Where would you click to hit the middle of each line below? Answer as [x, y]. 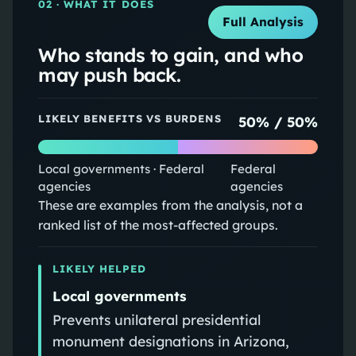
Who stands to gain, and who [170, 54]
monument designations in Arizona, [170, 341]
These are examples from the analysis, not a [170, 205]
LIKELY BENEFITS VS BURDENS [130, 118]
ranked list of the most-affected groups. [158, 224]
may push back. [109, 74]
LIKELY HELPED [99, 268]
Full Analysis [263, 22]
